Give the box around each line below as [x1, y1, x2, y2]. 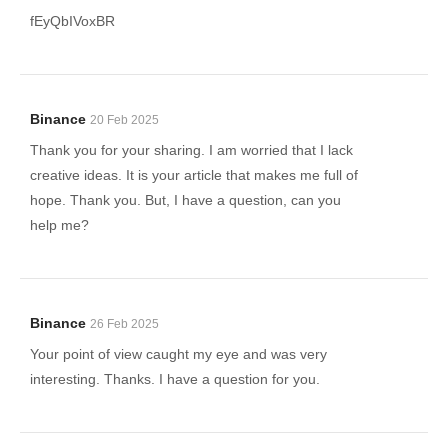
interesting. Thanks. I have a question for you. [30, 371, 320, 387]
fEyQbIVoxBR [30, 13, 115, 29]
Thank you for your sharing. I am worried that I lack [30, 142, 353, 158]
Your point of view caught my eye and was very [30, 346, 327, 362]
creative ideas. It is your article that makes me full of [30, 167, 358, 183]
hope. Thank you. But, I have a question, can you [30, 192, 341, 208]
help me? [30, 217, 89, 233]
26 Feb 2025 [90, 317, 159, 331]
